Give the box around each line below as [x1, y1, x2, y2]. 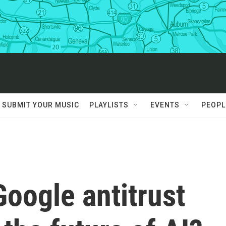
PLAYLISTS [89, 101, 129, 109]
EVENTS [150, 101, 180, 109]
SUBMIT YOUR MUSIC [2, 101, 79, 109]
